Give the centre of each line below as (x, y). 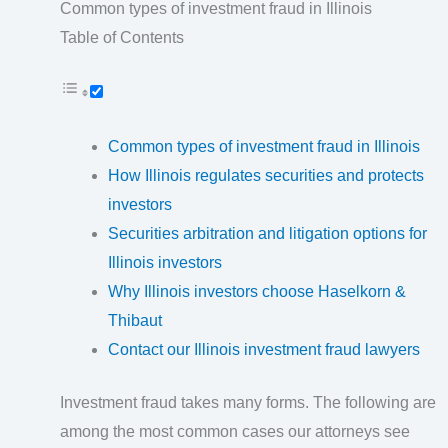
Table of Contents (122, 38)
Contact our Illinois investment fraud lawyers (264, 350)
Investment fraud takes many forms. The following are (248, 403)
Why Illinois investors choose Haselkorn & (257, 292)
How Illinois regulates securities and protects (266, 176)
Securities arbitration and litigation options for (267, 234)
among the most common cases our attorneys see (235, 432)
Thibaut (135, 321)
